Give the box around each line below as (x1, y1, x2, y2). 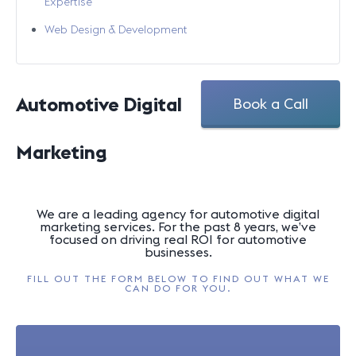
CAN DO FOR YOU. (124, 282, 232, 294)
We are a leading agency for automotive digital (37, 206, 319, 222)
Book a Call (233, 95, 308, 113)
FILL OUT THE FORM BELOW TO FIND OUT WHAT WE (26, 273, 330, 284)
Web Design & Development (44, 22, 188, 37)
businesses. (144, 244, 212, 260)
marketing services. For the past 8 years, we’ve (40, 219, 316, 234)
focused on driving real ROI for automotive (49, 231, 307, 247)
